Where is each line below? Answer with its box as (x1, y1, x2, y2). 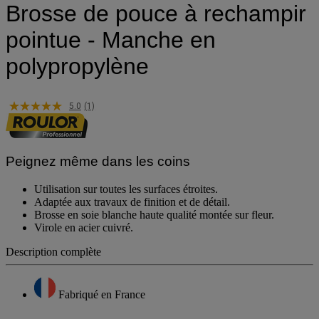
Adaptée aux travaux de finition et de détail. (34, 196, 230, 209)
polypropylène (6, 53, 149, 80)
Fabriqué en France (58, 288, 145, 301)
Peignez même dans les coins (6, 154, 190, 169)
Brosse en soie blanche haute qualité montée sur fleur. (34, 209, 274, 221)
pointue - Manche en (6, 27, 216, 53)
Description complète (6, 246, 101, 258)
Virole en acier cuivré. (34, 221, 133, 234)
